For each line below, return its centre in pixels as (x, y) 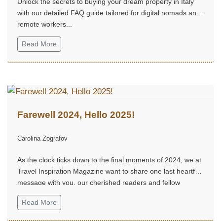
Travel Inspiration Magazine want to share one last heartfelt (110, 171)
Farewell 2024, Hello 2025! (76, 114)
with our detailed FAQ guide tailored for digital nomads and (109, 13)
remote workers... (45, 24)
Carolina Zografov (42, 138)
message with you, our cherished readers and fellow (99, 182)
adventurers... (39, 194)
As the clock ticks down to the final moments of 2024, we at (109, 160)
